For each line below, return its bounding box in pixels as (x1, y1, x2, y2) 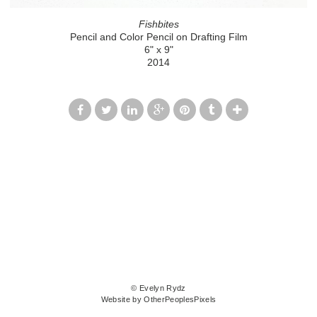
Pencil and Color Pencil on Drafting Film (69, 31, 248, 43)
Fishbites (138, 18, 179, 30)
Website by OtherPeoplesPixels (100, 295, 217, 304)
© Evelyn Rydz (131, 284, 186, 293)
